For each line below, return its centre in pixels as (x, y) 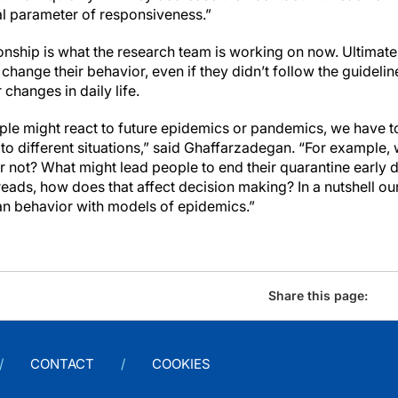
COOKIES (181, 364)
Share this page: (318, 295)
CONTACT (62, 364)
